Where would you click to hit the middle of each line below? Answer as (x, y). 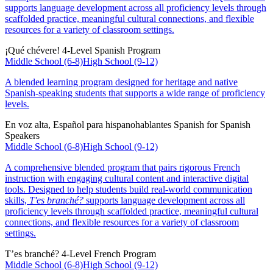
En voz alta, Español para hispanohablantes (88, 124)
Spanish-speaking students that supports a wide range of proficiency (135, 93)
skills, (17, 200)
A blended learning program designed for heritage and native (121, 82)
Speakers (22, 135)
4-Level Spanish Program (111, 50)
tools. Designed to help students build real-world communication (129, 189)
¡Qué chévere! (32, 50)
